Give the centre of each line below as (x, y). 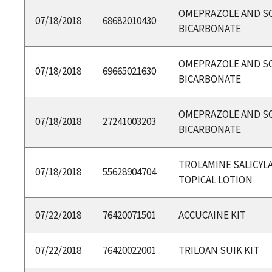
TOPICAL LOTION (215, 179)
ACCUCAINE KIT (212, 215)
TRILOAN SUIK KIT (219, 250)
